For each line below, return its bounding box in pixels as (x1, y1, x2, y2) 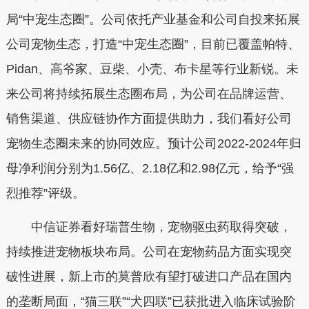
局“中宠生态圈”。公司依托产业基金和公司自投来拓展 (6, 12, 300, 26)
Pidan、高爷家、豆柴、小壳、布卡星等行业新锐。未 (6, 61, 299, 76)
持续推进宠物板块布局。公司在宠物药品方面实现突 (6, 245, 292, 259)
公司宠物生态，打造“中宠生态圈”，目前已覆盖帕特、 (6, 37, 300, 51)
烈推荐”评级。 (6, 186, 85, 200)
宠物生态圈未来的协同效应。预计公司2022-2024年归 (6, 136, 301, 150)
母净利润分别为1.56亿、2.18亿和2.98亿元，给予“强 (6, 161, 294, 175)
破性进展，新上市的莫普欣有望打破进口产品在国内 (6, 270, 292, 283)
